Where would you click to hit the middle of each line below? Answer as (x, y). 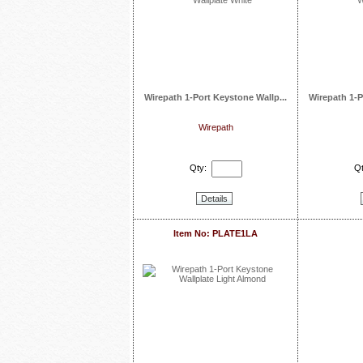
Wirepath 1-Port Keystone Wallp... (216, 97)
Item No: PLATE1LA (216, 233)
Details (214, 199)
